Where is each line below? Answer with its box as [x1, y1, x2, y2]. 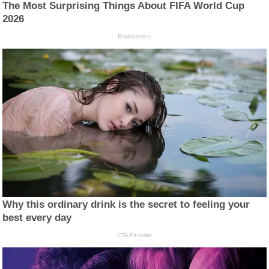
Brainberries [118, 33, 151, 40]
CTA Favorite [116, 232, 152, 239]
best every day [2, 212, 72, 224]
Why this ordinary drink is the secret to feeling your [2, 199, 250, 211]
